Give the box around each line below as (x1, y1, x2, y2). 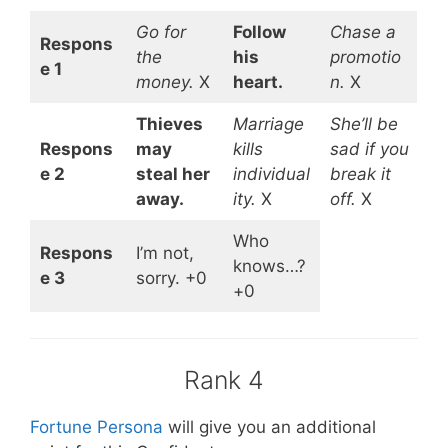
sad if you (329, 138, 409, 159)
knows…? (232, 255, 306, 276)
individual (232, 163, 310, 184)
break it (329, 163, 391, 184)
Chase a (329, 21, 396, 42)
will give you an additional (163, 416, 376, 437)
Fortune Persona (30, 416, 163, 437)
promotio (329, 46, 401, 67)
